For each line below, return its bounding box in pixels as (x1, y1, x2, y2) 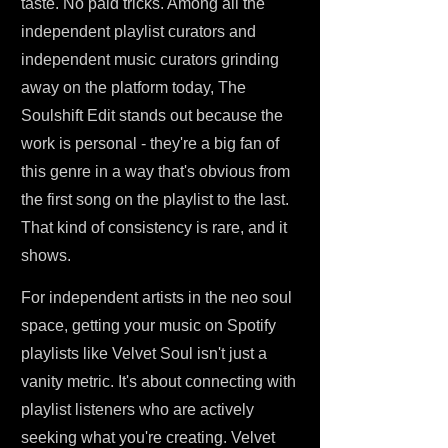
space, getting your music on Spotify (21, 317, 276, 334)
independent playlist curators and (21, 23, 256, 40)
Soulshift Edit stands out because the (21, 107, 283, 124)
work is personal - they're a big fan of (21, 135, 279, 152)
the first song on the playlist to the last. (21, 191, 289, 208)
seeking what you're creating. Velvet (21, 429, 275, 446)
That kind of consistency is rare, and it (21, 219, 287, 236)
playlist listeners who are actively (21, 401, 254, 418)
